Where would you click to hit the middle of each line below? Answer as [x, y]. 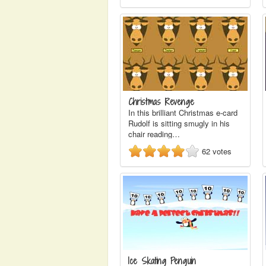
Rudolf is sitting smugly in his [179, 123]
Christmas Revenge [161, 102]
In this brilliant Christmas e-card [183, 113]
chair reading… [154, 134]
